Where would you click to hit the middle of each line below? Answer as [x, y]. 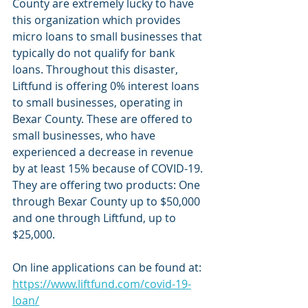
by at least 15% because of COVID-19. [109, 168]
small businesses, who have [85, 135]
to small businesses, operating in [99, 102]
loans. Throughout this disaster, [97, 69]
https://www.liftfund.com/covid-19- [102, 284]
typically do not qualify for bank [95, 53]
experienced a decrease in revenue [104, 152]
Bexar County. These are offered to [104, 119]
